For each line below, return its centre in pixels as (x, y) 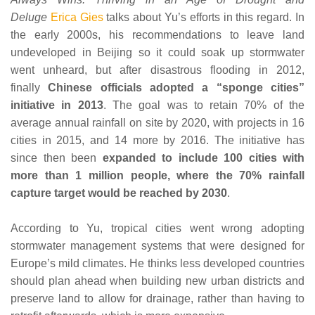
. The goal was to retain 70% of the (204, 105)
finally (30, 88)
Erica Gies (77, 18)
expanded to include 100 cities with (203, 158)
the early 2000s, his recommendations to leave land (157, 35)
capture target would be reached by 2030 (119, 193)
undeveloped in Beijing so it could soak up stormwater (157, 53)
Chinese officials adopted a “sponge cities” (176, 88)
